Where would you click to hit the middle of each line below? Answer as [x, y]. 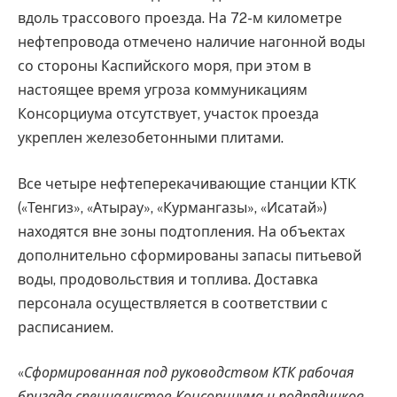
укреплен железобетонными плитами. [151, 138]
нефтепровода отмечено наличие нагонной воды [191, 43]
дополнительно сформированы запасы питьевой [190, 255]
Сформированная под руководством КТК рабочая [189, 373]
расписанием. [66, 327]
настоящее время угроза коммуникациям [163, 90]
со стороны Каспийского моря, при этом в [164, 66]
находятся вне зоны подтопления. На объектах [181, 231]
